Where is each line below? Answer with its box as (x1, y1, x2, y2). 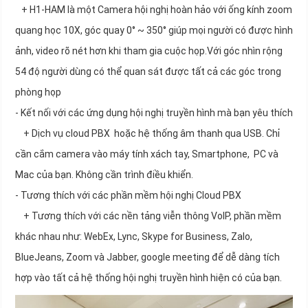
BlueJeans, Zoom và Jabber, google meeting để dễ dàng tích (15, 252, 280, 263)
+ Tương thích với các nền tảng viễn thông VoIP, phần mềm (15, 210, 281, 222)
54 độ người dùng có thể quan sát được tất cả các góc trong (15, 66, 281, 78)
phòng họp (15, 87, 61, 98)
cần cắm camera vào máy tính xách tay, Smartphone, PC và (15, 148, 278, 160)
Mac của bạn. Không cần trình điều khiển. (15, 169, 193, 181)
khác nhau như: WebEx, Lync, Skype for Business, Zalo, (15, 231, 252, 243)
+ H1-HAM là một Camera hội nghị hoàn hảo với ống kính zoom (15, 4, 292, 16)
